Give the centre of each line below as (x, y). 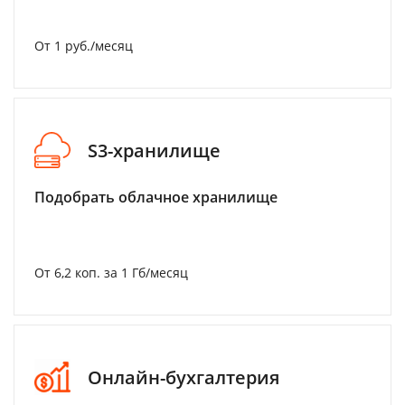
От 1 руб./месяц (84, 46)
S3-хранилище (154, 150)
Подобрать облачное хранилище (156, 197)
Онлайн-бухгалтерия (184, 377)
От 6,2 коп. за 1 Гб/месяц (111, 273)
